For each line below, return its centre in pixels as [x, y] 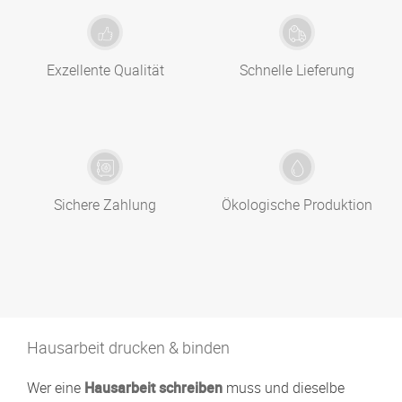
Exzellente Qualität [105, 70]
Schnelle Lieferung [297, 70]
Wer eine [54, 388]
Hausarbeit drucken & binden [128, 348]
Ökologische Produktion [297, 205]
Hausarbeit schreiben [153, 388]
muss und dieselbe [285, 388]
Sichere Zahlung [105, 205]
